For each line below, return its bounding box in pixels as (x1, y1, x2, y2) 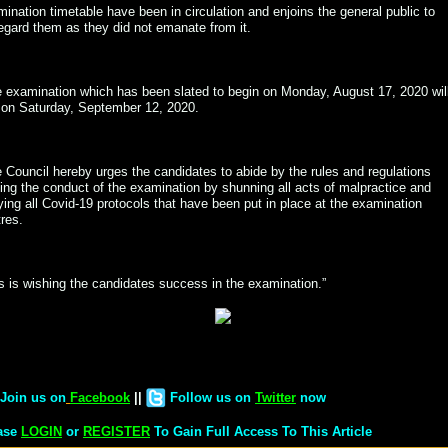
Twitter (255, 389, 296, 405)
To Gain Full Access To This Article (150, 424, 372, 440)
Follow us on (170, 389, 251, 405)
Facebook (70, 389, 130, 405)
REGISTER (83, 424, 150, 440)
